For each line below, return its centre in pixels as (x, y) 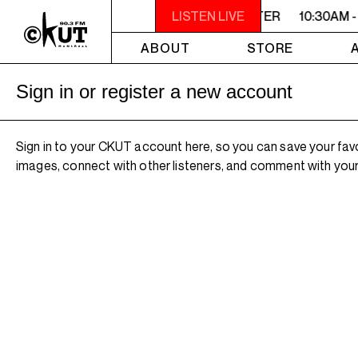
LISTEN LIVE (208, 16)
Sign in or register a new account (154, 91)
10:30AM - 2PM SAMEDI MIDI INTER (175, 16)
